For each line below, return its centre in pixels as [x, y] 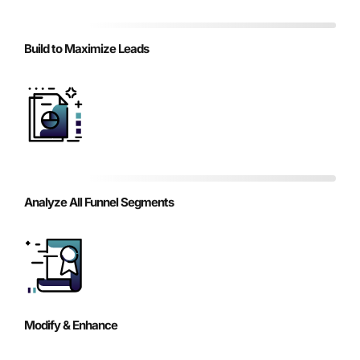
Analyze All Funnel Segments [99, 202]
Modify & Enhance [71, 325]
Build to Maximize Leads [86, 49]
